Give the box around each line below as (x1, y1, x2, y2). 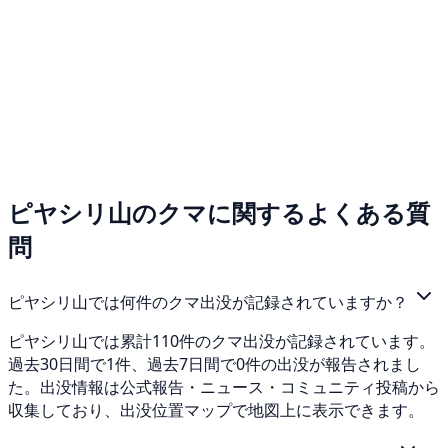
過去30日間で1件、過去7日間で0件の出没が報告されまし (8, 353, 421, 376)
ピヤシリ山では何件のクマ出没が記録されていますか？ (8, 291, 412, 314)
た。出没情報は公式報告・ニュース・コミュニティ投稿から (8, 376, 440, 399)
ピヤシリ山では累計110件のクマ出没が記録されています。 (8, 330, 435, 353)
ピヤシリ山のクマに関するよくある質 (8, 196, 430, 230)
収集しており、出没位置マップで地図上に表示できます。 (8, 399, 424, 422)
